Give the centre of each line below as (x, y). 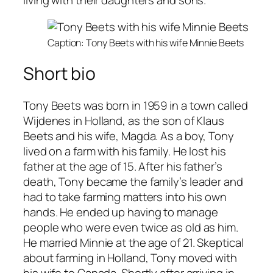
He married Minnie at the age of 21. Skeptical (133, 243)
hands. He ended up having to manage (121, 212)
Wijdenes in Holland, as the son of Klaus (124, 121)
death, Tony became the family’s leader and (133, 182)
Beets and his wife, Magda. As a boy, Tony (129, 136)
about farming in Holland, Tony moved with (130, 258)
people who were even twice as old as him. (131, 228)
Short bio (60, 74)
